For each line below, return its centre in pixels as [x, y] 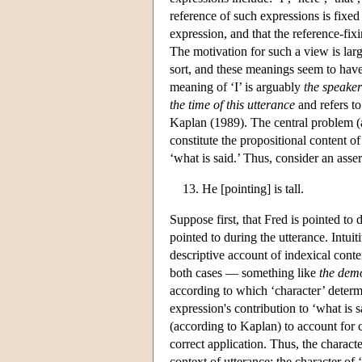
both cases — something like [244, 272]
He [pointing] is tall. [253, 188]
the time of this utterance [232, 104]
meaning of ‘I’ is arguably [237, 86]
